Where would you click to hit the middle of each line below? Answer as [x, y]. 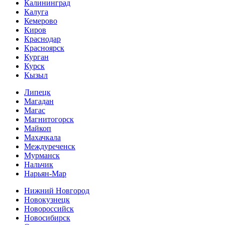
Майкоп [38, 129]
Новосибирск [47, 218]
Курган [36, 57]
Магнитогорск [49, 120]
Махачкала [42, 138]
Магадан [39, 101]
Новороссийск [49, 209]
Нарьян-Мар [45, 174]
